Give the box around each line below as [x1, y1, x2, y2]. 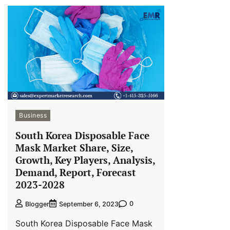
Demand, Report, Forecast [15, 166, 136, 179]
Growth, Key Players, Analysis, [15, 154, 156, 166]
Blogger [25, 200, 49, 208]
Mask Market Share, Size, [15, 141, 133, 154]
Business [19, 111, 47, 120]
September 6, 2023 [59, 200, 119, 208]
